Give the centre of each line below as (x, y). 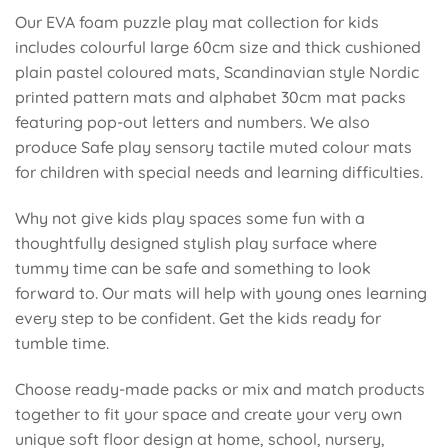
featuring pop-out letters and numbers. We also (192, 122)
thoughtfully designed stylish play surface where (196, 242)
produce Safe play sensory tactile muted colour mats (213, 147)
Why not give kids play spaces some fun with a (190, 217)
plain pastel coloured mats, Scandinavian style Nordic (217, 72)
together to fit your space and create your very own (208, 413)
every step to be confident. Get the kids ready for (198, 317)
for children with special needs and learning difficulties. (219, 172)
